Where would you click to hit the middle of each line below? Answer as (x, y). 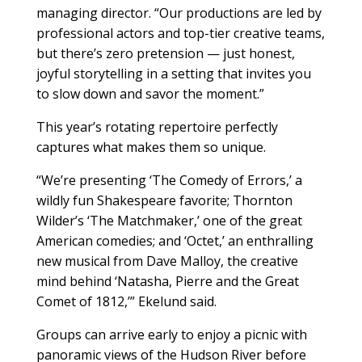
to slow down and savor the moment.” (150, 94)
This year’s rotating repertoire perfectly (157, 127)
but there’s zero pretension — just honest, (165, 54)
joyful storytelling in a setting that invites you (173, 74)
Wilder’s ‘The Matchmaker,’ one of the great (169, 221)
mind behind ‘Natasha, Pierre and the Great (167, 282)
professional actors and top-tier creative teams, (180, 34)
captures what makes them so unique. (151, 147)
